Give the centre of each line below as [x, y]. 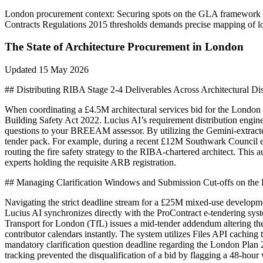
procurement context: [75, 14]
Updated [21, 70]
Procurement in [165, 47]
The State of [35, 47]
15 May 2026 [64, 70]
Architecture [95, 47]
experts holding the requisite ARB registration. [90, 163]
